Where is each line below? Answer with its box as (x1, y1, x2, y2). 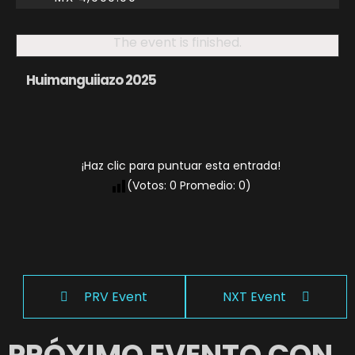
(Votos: (126, 177, 170, 194)
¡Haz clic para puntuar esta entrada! (81, 157, 281, 174)
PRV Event (84, 287, 148, 306)
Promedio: (176, 177, 239, 194)
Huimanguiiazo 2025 (26, 71, 156, 90)
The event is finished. (113, 33, 242, 52)
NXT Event (222, 287, 286, 306)
